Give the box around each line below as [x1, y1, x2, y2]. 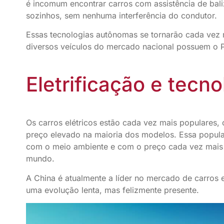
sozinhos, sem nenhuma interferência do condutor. [26, 10, 217, 20]
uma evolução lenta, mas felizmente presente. [26, 184, 199, 195]
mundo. [26, 153, 54, 164]
